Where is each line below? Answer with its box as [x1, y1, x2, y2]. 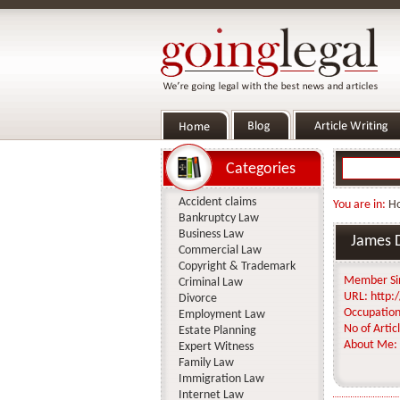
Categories [225, 161, 296, 178]
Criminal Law [178, 276, 243, 289]
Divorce [178, 292, 217, 305]
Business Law [178, 228, 244, 241]
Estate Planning [178, 324, 256, 337]
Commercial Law [178, 244, 262, 257]
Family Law [178, 356, 234, 370]
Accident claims [178, 196, 256, 209]
